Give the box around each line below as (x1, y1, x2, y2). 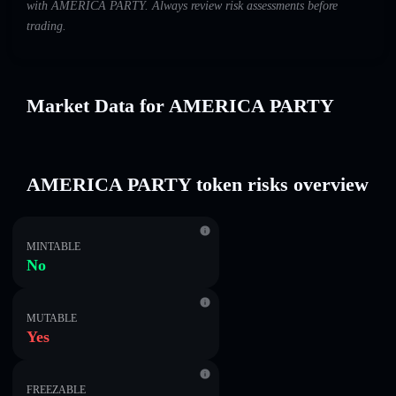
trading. (27, 19, 66, 34)
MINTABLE (27, 240, 80, 253)
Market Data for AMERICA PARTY (27, 95, 334, 117)
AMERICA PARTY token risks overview (27, 173, 369, 195)
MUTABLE (27, 312, 77, 324)
